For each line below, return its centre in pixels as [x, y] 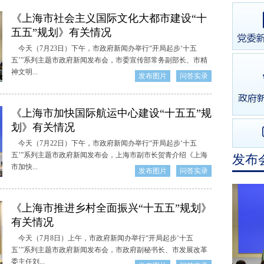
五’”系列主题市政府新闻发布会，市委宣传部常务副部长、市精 [109, 60]
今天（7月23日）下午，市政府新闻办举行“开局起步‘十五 [104, 48]
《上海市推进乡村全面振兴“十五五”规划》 [111, 208]
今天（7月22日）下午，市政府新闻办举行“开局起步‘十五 [104, 143]
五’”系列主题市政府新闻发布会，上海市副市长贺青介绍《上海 [109, 155]
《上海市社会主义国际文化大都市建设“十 [109, 18]
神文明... [24, 72]
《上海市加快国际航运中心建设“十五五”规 [111, 113]
